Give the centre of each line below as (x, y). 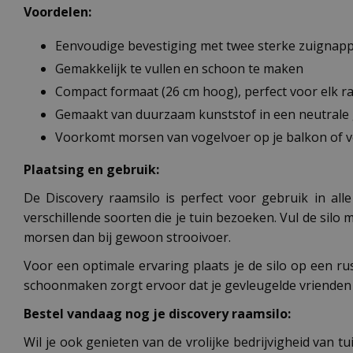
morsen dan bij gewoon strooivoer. (127, 238)
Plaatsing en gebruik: (91, 170)
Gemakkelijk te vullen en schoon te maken (179, 68)
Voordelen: (58, 11)
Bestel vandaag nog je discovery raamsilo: (157, 314)
